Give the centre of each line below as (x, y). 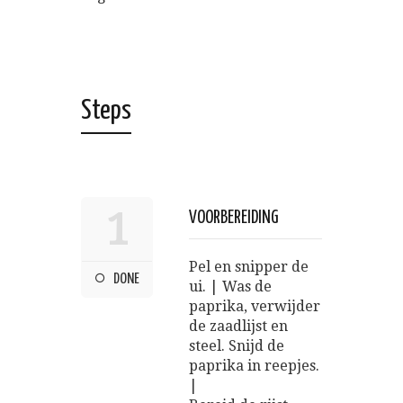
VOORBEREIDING (234, 218)
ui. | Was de (230, 286)
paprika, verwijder (255, 306)
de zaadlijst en (238, 326)
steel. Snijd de (237, 345)
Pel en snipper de (249, 266)
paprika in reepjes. (254, 365)
